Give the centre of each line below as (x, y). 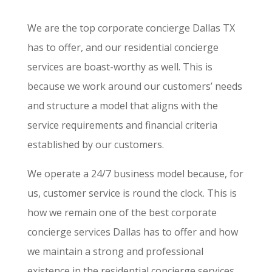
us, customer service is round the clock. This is (132, 193)
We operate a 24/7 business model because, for (135, 174)
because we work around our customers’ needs (134, 87)
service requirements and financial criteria (122, 125)
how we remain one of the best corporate (122, 213)
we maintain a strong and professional (115, 252)
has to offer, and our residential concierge (123, 48)
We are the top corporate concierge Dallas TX (131, 28)
